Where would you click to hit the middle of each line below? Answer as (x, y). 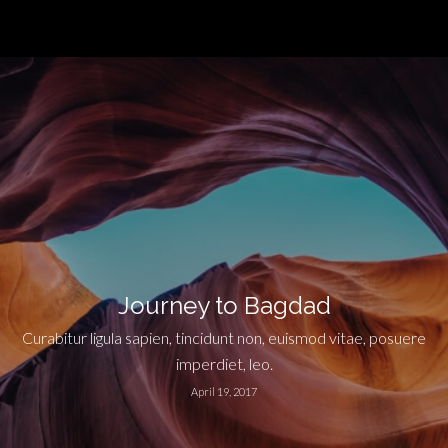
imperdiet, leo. (224, 363)
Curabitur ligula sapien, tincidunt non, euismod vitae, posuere (224, 337)
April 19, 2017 (224, 391)
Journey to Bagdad (224, 305)
